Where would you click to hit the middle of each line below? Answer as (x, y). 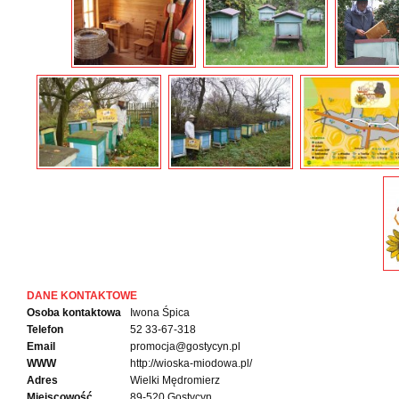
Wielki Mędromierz (175, 380)
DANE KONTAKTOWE (82, 296)
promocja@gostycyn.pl (185, 346)
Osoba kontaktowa (74, 313)
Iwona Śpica (160, 313)
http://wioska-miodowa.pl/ (191, 363)
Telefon (45, 330)
